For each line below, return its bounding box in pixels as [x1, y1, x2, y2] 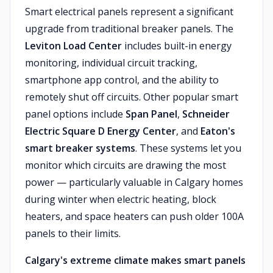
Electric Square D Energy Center [25, 124, 176, 138]
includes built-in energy [122, 39, 232, 52]
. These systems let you [135, 141, 241, 155]
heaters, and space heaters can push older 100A [25, 210, 244, 223]
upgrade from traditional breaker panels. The [25, 22, 233, 35]
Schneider [182, 107, 230, 121]
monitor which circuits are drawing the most [25, 158, 226, 172]
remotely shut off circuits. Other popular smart [25, 90, 238, 104]
